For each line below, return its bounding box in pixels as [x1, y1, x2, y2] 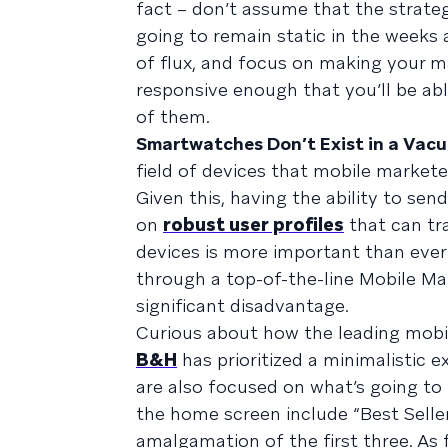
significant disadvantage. [136, 293, 349, 317]
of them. [136, 104, 210, 128]
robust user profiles [163, 212, 344, 236]
